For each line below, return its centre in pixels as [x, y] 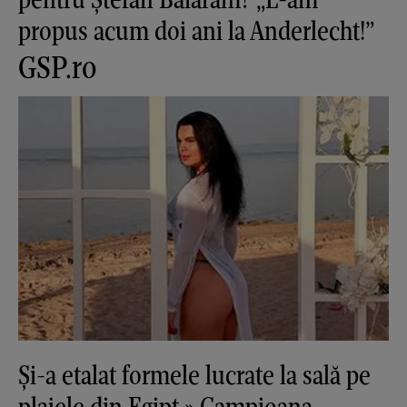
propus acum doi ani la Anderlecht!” [196, 30]
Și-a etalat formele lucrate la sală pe [194, 375]
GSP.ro [57, 66]
